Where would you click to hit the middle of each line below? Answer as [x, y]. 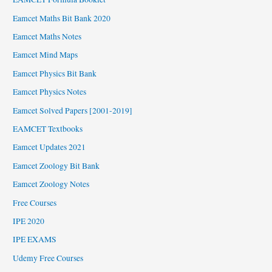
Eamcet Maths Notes [47, 36]
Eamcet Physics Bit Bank [55, 73]
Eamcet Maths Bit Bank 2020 [62, 18]
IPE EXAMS [35, 240]
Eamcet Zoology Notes [51, 184]
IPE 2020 [29, 221]
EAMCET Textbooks [48, 129]
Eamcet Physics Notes [50, 92]
